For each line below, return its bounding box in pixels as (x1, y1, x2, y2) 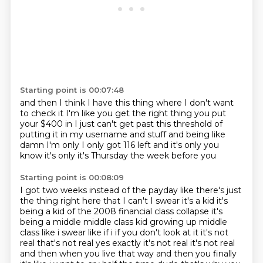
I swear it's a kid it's (150, 195, 228, 206)
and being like (168, 129, 225, 140)
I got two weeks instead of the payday (19, 185, 180, 195)
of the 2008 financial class (66, 206, 176, 217)
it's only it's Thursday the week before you (44, 150, 216, 161)
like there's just (180, 185, 241, 195)
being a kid (19, 206, 67, 217)
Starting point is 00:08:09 (19, 173, 124, 182)
